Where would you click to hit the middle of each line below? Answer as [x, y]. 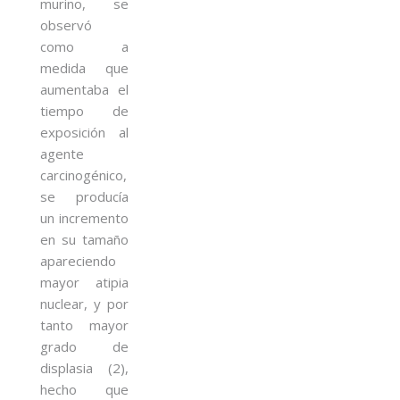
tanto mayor [84, 325]
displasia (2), [84, 367]
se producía [84, 196]
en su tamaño [84, 239]
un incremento [84, 217]
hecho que [84, 389]
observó [66, 25]
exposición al [84, 132]
